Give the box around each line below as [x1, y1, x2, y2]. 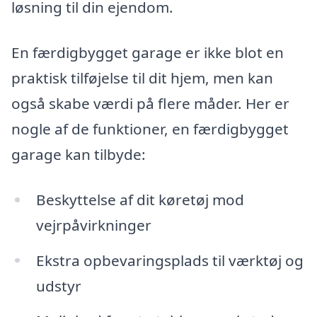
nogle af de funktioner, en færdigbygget [11, 118, 289, 139]
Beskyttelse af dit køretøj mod [35, 189, 244, 209]
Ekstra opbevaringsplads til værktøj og [35, 250, 304, 270]
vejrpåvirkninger [35, 214, 151, 235]
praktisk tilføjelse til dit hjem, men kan [11, 67, 273, 88]
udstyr [35, 275, 81, 296]
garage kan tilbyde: [11, 144, 146, 164]
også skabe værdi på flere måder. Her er [11, 93, 289, 113]
